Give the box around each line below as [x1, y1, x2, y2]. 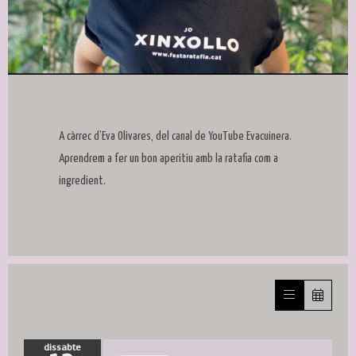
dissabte [44, 341, 81, 354]
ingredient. [59, 175, 106, 188]
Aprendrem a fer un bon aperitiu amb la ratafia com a [59, 153, 278, 165]
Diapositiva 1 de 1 [7, 76, 108, 94]
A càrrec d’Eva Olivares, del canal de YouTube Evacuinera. [59, 130, 292, 143]
